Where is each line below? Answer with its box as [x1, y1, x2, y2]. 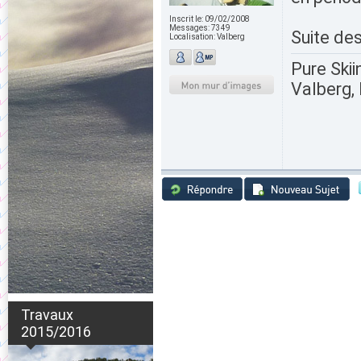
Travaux [21, 306, 73, 323]
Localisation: [169, 32, 217, 41]
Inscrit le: [169, 15, 205, 23]
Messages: [169, 23, 211, 32]
